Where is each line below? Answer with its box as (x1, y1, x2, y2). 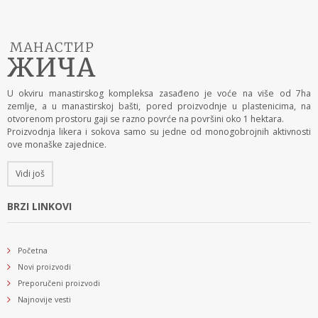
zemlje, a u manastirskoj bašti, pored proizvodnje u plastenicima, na (7, 99, 311, 112)
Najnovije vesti (18, 294, 71, 305)
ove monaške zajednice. (7, 138, 106, 150)
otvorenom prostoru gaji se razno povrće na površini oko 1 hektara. (7, 112, 284, 125)
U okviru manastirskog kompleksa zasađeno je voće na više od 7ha (7, 87, 311, 99)
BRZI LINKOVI (7, 199, 72, 213)
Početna (18, 245, 48, 256)
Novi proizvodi (18, 261, 71, 272)
